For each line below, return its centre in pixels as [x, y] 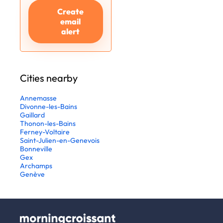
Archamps [36, 166]
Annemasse [38, 98]
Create [71, 12]
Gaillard [32, 115]
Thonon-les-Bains [48, 124]
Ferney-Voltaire [45, 132]
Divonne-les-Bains [49, 107]
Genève [32, 174]
